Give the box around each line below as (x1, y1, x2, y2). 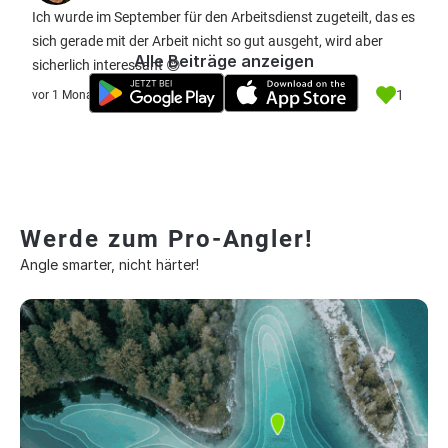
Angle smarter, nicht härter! (20, 256, 199, 273)
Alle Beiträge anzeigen (134, 51, 314, 71)
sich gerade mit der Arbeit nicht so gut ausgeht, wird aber (32, 33, 383, 49)
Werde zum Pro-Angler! (20, 225, 314, 253)
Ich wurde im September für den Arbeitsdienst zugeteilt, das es (32, 9, 415, 25)
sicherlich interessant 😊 (32, 57, 181, 73)
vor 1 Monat (32, 88, 97, 102)
